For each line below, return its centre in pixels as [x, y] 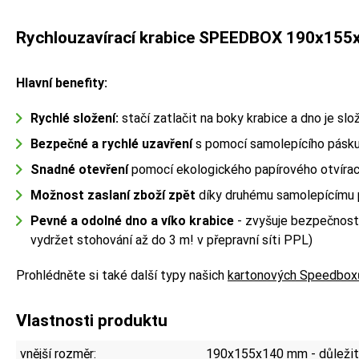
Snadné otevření [79, 169]
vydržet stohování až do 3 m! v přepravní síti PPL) [171, 240]
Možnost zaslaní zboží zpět [115, 195]
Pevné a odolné [76, 220]
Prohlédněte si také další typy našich [122, 275]
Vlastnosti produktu [92, 320]
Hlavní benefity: [62, 83]
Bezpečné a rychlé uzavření [111, 143]
